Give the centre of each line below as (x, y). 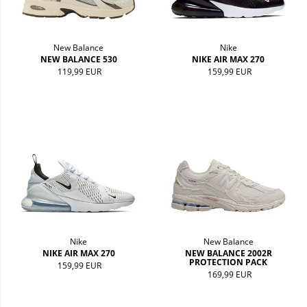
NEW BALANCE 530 (78, 60)
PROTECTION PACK (229, 262)
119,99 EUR (80, 72)
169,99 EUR (229, 274)
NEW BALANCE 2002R (228, 253)
